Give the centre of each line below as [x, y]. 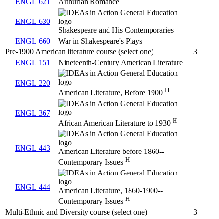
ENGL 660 [33, 41]
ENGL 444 [33, 187]
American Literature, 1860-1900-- [110, 191]
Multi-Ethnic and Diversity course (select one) [76, 212]
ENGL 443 [33, 148]
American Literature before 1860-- [111, 152]
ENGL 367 [33, 113]
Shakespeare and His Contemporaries [116, 30]
